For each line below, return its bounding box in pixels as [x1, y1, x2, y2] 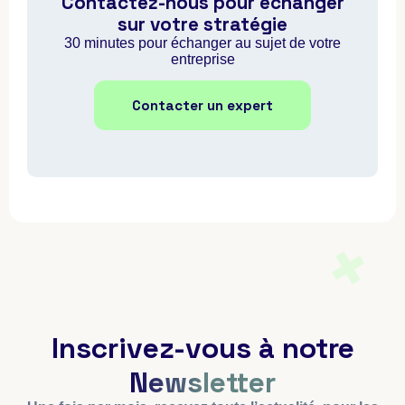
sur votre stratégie [118, 12, 287, 36]
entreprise [170, 51, 235, 67]
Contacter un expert [132, 96, 273, 114]
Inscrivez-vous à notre [51, 329, 354, 366]
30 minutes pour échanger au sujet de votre [64, 34, 341, 51]
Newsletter [129, 363, 276, 400]
